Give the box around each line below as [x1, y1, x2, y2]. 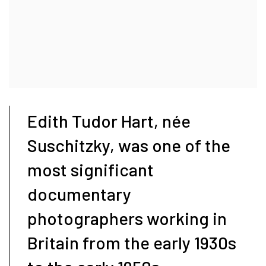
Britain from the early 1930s [27, 232, 236, 254]
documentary [27, 183, 131, 205]
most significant [27, 159, 154, 180]
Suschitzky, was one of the [27, 135, 230, 156]
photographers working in [27, 208, 227, 229]
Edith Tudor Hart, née [27, 110, 191, 132]
